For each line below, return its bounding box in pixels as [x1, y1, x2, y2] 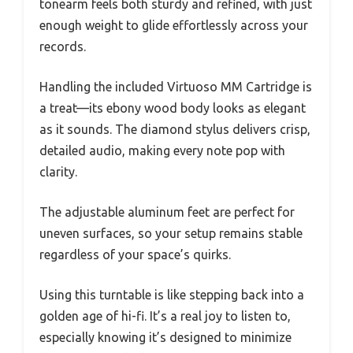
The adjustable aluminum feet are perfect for [39, 205, 295, 220]
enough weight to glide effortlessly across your [39, 18, 308, 33]
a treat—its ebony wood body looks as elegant [39, 101, 306, 116]
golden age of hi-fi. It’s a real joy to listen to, [39, 309, 291, 324]
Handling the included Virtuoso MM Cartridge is [39, 80, 312, 95]
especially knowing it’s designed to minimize [39, 330, 292, 345]
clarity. [39, 165, 77, 180]
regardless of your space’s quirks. [39, 247, 231, 262]
